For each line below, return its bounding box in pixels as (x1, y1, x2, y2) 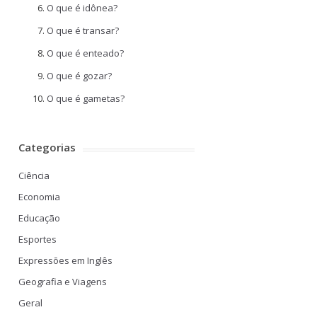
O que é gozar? (47, 69, 112, 82)
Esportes (18, 233, 57, 246)
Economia (18, 190, 60, 203)
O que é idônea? (47, 1, 117, 14)
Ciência (18, 169, 50, 182)
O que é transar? (47, 24, 119, 37)
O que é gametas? (47, 92, 125, 105)
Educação (18, 212, 60, 224)
